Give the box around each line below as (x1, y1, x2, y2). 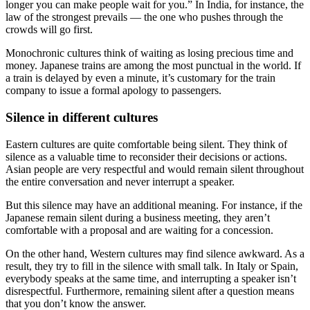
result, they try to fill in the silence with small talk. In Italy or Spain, (6, 259, 298, 272)
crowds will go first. (6, 24, 93, 36)
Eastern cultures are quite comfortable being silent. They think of (6, 138, 287, 150)
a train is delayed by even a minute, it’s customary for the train (6, 72, 275, 84)
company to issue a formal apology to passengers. (6, 84, 224, 97)
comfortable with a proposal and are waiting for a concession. (6, 224, 276, 236)
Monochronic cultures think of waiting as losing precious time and (6, 47, 293, 60)
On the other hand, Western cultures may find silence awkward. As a (6, 247, 304, 259)
